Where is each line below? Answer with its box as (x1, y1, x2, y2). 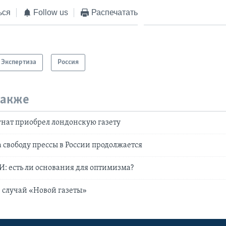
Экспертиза (1, 59, 37, 67)
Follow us (33, 8, 69, 17)
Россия (58, 59, 79, 67)
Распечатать (91, 8, 138, 17)
